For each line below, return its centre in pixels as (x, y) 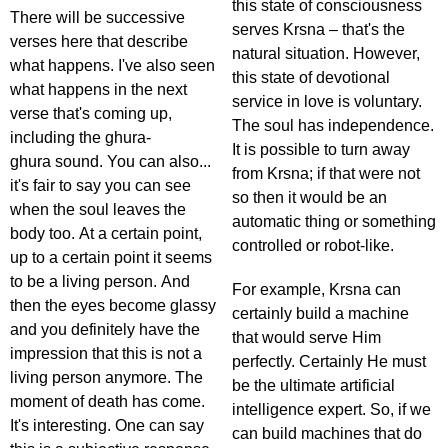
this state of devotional (311, 78)
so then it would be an (309, 198)
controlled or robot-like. (313, 246)
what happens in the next (98, 90)
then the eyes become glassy (113, 306)
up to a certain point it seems (111, 258)
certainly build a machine (320, 314)
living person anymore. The (106, 378)
